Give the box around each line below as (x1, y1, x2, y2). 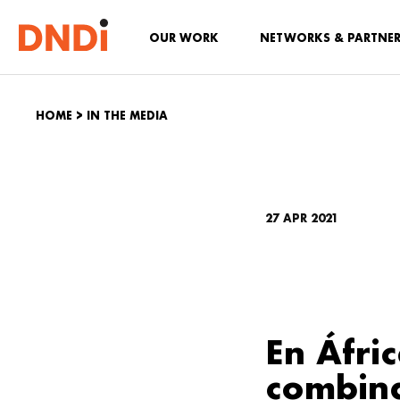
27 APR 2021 (265, 212, 338, 225)
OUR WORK (149, 31, 219, 45)
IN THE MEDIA (87, 109, 168, 122)
